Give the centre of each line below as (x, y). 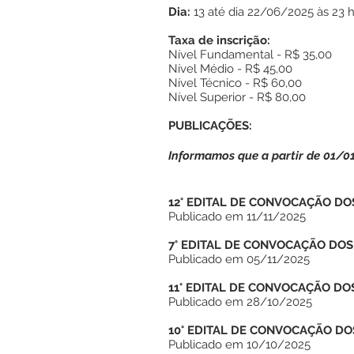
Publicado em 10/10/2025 (239, 345)
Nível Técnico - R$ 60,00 (235, 83)
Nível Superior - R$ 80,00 (237, 97)
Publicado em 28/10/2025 (240, 302)
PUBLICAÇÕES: (210, 126)
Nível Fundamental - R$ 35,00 (250, 55)
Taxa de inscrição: (219, 40)
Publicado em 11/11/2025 (237, 217)
